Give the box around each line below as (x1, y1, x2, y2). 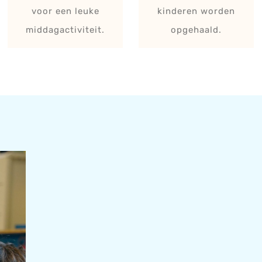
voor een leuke (31, 5, 99, 16)
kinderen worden (157, 5, 236, 16)
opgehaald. (171, 24, 222, 35)
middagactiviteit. (26, 24, 105, 35)
